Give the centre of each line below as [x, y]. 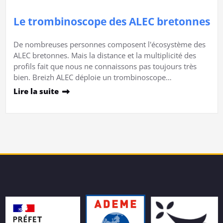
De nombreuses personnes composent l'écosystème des [109, 45]
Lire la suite [36, 91]
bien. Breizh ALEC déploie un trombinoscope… [92, 77]
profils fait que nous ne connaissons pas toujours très [105, 66]
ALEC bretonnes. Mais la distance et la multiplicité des [105, 56]
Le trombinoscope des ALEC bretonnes [111, 22]
